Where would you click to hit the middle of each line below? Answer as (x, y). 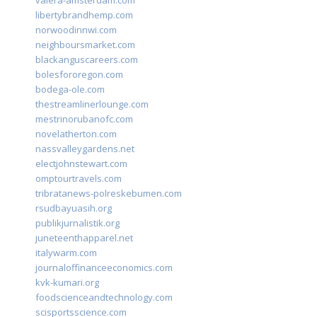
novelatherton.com (76, 134)
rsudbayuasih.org (74, 208)
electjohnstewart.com (81, 164)
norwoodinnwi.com (76, 30)
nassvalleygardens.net (85, 149)
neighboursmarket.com (85, 45)
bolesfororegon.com (79, 75)
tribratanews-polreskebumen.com (109, 194)
